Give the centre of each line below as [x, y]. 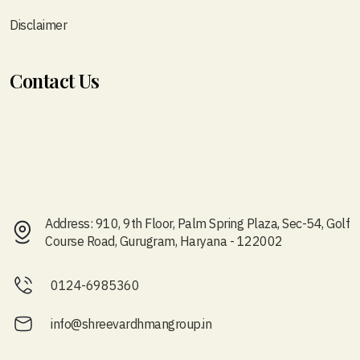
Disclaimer [38, 25]
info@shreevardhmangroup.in [131, 324]
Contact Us [54, 81]
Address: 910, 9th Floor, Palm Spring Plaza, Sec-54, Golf [198, 224]
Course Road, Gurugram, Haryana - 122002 [164, 241]
